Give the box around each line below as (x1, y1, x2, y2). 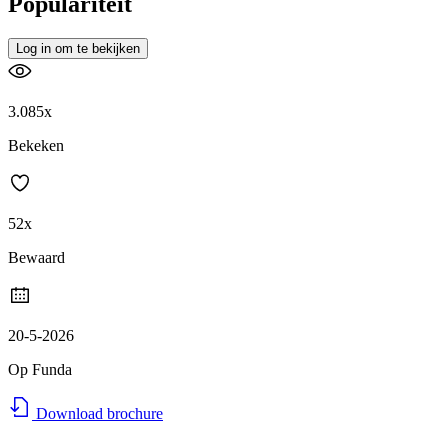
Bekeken (8, 137, 64, 155)
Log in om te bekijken (16, 41, 140, 57)
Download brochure (32, 405, 163, 423)
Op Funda (8, 361, 72, 379)
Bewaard (8, 249, 65, 267)
